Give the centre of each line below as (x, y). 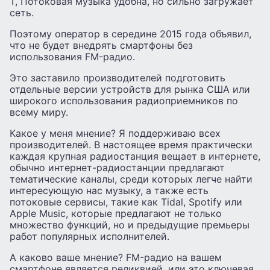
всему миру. (39, 112)
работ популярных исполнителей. (89, 236)
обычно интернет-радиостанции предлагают (117, 167)
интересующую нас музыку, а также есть (109, 190)
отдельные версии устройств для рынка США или (130, 89)
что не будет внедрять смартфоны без (101, 45)
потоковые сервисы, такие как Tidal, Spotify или (126, 202)
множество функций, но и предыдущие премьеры (130, 224)
